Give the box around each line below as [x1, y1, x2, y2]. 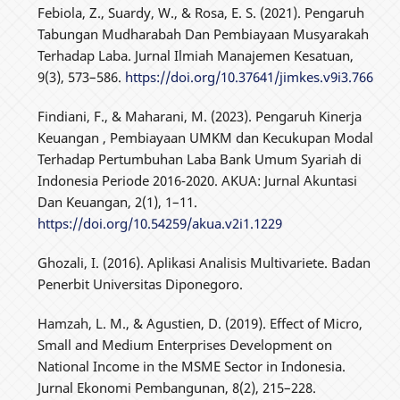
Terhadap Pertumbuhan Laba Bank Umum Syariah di [37, 149, 362, 168]
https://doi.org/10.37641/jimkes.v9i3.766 [125, 67, 374, 86]
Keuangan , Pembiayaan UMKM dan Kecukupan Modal [37, 128, 374, 146]
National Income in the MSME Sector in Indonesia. [37, 357, 346, 375]
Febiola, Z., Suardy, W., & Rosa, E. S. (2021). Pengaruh [37, 3, 365, 21]
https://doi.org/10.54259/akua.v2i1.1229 [37, 213, 283, 232]
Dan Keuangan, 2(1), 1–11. [37, 192, 198, 211]
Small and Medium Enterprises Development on [37, 336, 333, 354]
